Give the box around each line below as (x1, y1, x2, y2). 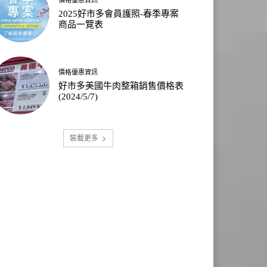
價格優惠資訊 (58, 68, 98, 76)
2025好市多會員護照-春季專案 (58, 8, 179, 18)
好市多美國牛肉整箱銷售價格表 (58, 80, 184, 91)
